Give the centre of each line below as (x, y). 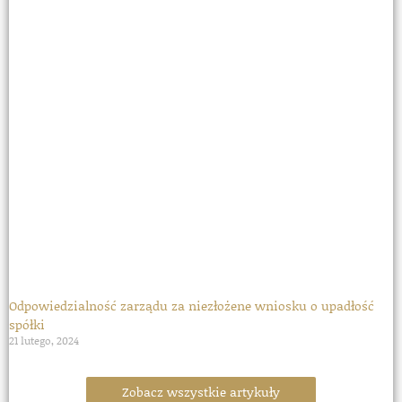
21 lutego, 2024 (44, 341)
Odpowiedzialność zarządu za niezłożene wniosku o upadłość (192, 306)
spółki (27, 325)
